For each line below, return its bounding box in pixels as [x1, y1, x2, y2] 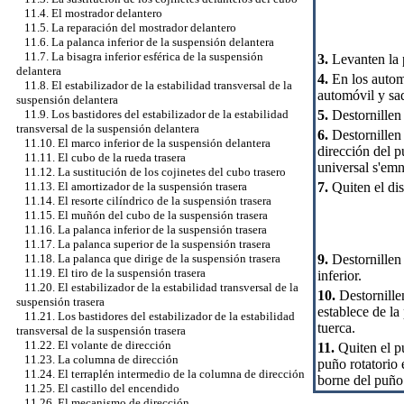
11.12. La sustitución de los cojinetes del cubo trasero [24, 165, 286, 179]
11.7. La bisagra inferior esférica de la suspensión [24, 50, 263, 63]
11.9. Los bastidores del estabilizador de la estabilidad [24, 107, 289, 121]
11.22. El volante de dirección [24, 338, 171, 352]
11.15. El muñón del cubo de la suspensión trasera [24, 208, 268, 222]
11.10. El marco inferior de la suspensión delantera [24, 136, 271, 150]
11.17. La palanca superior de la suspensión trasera [24, 237, 271, 251]
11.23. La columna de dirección [24, 353, 179, 366]
